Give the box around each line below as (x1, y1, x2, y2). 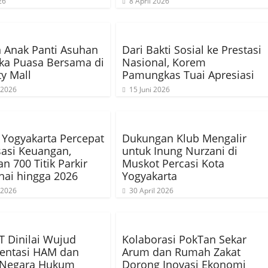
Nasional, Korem (122, 55, 206, 69)
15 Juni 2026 (129, 84, 170, 95)
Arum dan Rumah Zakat (122, 245, 240, 259)
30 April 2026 (129, 185, 173, 196)
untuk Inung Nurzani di (122, 144, 237, 158)
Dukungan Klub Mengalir (122, 131, 246, 145)
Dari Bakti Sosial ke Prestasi (122, 42, 261, 57)
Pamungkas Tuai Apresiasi (122, 68, 254, 82)
